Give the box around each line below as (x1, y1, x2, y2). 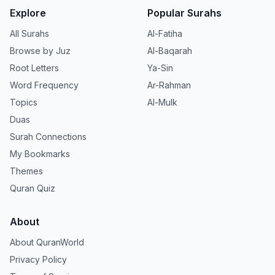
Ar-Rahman (147, 80, 191, 90)
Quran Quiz (10, 183, 55, 193)
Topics (10, 97, 37, 107)
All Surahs (10, 28, 49, 39)
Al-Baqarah (147, 45, 192, 56)
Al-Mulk (147, 97, 177, 107)
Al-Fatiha (147, 28, 182, 39)
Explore (10, 7, 46, 19)
